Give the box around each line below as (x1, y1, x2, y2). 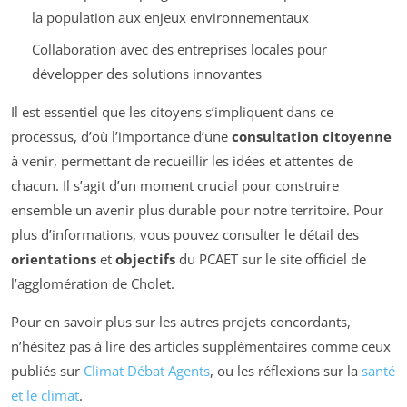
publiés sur (11, 361, 84, 380)
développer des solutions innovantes (31, 64, 262, 83)
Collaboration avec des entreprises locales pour (31, 39, 327, 58)
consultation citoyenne (232, 126, 392, 145)
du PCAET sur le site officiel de (175, 249, 366, 268)
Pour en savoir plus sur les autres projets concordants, (11, 312, 351, 331)
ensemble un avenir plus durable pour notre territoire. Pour (11, 200, 383, 219)
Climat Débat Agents (84, 361, 210, 380)
